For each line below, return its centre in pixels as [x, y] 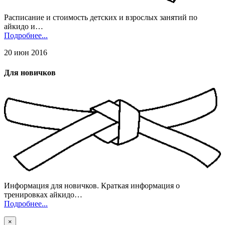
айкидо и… [24, 27]
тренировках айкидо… [43, 195]
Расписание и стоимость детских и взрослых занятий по [101, 18]
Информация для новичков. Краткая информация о [92, 186]
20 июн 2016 [26, 53]
